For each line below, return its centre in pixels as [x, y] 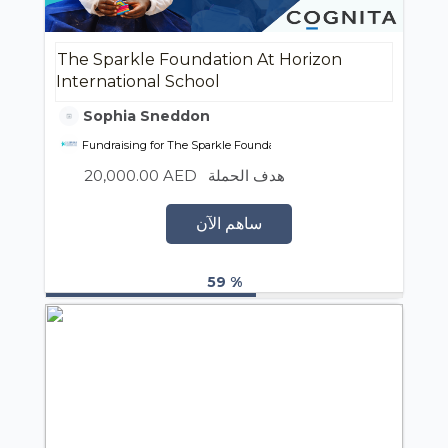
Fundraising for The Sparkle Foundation [187, 145]
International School [138, 81]
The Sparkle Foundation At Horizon [199, 59]
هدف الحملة [246, 175]
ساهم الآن [228, 223]
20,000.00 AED [140, 175]
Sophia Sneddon [144, 116]
